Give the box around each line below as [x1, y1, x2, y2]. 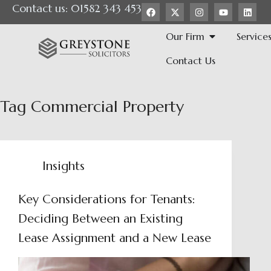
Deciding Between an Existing [18, 211, 183, 226]
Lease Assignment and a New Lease [18, 230, 211, 246]
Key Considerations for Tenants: [18, 192, 195, 207]
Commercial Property [26, 97, 184, 116]
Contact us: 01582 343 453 [12, 1, 142, 15]
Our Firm [166, 30, 205, 42]
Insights [42, 158, 85, 174]
